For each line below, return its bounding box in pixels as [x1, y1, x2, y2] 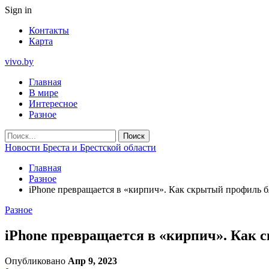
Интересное [29, 98, 77, 109]
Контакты [29, 25, 69, 35]
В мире [29, 88, 58, 98]
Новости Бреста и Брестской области [5, 142, 156, 153]
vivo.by [5, 56, 34, 67]
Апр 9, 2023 [68, 255, 117, 266]
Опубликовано [5, 255, 68, 266]
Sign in [5, 5, 32, 15]
